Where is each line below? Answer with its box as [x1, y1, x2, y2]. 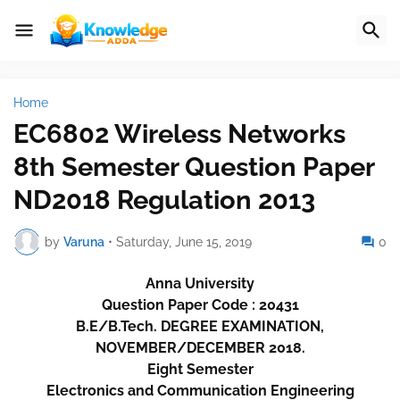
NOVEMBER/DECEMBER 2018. [95, 339, 305, 356]
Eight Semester [146, 361, 254, 378]
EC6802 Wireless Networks [13, 119, 346, 149]
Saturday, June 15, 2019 [116, 234, 252, 249]
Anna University [146, 275, 254, 292]
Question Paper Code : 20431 [101, 296, 299, 313]
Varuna [63, 234, 104, 249]
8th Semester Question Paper [13, 152, 374, 182]
